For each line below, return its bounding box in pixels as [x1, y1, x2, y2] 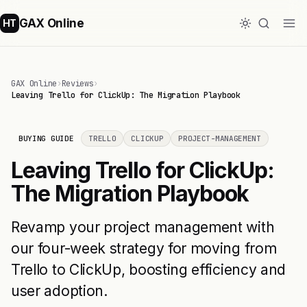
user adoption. [11, 282, 108, 299]
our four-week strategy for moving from [11, 240, 277, 257]
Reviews [61, 78, 94, 89]
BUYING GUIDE [19, 134, 74, 143]
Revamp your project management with [11, 219, 275, 236]
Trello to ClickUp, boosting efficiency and [11, 261, 286, 278]
